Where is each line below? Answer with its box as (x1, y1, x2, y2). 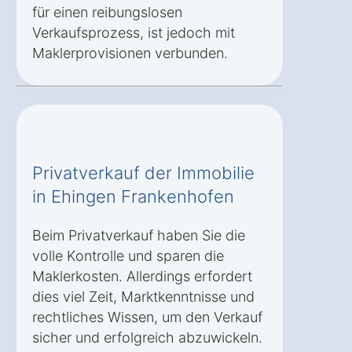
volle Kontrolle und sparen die (32, 247, 224, 264)
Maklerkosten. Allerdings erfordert (32, 267, 252, 284)
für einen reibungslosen (32, 3, 182, 20)
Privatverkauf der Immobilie (32, 162, 255, 183)
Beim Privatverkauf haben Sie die (32, 226, 245, 244)
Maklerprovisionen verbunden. (32, 44, 228, 61)
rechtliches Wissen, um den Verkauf (32, 308, 262, 325)
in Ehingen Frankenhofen (32, 185, 234, 207)
